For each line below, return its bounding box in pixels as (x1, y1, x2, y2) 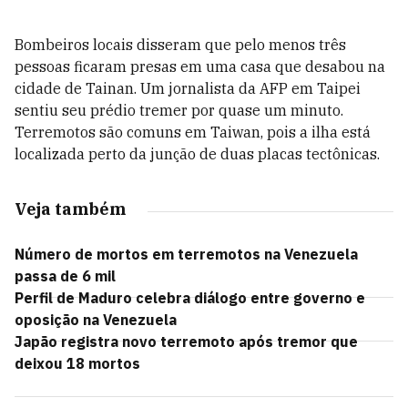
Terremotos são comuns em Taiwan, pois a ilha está (15, 123, 371, 141)
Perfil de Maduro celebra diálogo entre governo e (15, 289, 365, 307)
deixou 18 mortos (15, 354, 140, 372)
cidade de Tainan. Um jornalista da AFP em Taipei (15, 79, 361, 97)
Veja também (15, 199, 126, 219)
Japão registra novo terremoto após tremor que (15, 332, 358, 351)
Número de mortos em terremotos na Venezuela (15, 245, 358, 263)
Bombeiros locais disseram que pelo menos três (15, 36, 346, 54)
